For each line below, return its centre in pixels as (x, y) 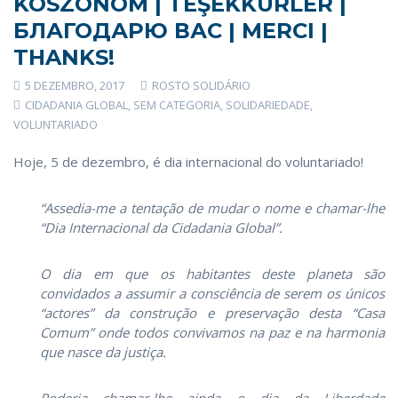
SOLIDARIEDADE (268, 104)
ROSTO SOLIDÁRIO (200, 85)
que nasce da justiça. (103, 351)
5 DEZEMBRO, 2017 (73, 85)
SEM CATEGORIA (177, 104)
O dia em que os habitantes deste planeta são (212, 273)
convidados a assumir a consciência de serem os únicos (212, 293)
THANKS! (64, 57)
